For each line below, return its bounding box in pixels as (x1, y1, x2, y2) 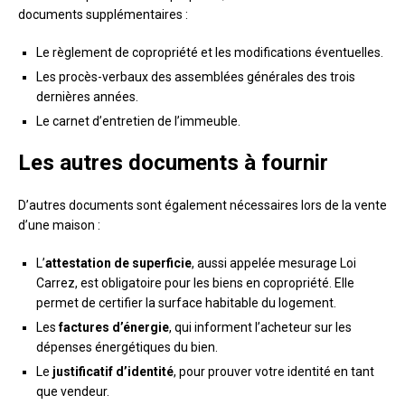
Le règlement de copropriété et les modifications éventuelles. (36, 45, 383, 61)
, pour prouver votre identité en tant (174, 364, 374, 380)
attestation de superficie (45, 256, 192, 271)
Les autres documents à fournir (18, 150, 328, 176)
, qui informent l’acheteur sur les (169, 320, 352, 335)
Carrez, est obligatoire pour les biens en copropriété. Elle (36, 276, 354, 291)
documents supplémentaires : (18, 7, 188, 23)
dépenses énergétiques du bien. (36, 340, 218, 355)
